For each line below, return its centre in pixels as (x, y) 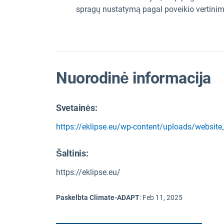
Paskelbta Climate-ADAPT (98, 198)
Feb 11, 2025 (162, 198)
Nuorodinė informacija (133, 78)
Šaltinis (71, 153)
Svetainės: (77, 108)
